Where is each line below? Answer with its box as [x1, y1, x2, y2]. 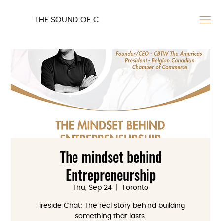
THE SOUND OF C [35, 16, 100, 24]
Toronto [122, 184, 148, 191]
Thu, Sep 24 [73, 184, 112, 191]
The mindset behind [59, 147, 162, 167]
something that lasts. [75, 213, 146, 220]
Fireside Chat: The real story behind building [36, 202, 185, 209]
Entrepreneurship [65, 164, 156, 184]
